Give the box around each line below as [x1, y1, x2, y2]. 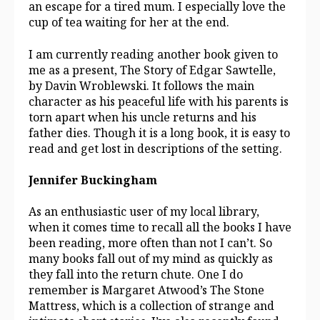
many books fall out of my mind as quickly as [29, 251, 273, 267]
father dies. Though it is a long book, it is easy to [29, 124, 290, 141]
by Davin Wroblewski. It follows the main [29, 77, 254, 94]
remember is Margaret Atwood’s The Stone [29, 282, 264, 299]
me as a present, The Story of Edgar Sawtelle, [29, 61, 276, 78]
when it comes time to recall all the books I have [29, 219, 291, 236]
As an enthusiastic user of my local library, [29, 204, 259, 220]
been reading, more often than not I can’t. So [29, 235, 272, 251]
